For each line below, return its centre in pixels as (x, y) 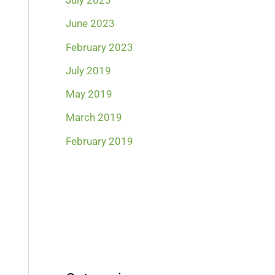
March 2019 (94, 118)
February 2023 (100, 47)
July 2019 (89, 70)
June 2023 (91, 24)
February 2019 (100, 141)
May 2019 (89, 94)
